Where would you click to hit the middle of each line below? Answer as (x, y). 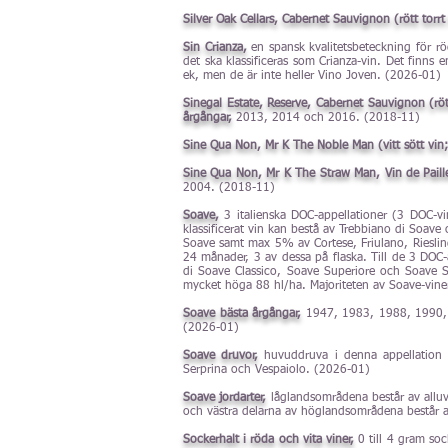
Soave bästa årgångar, (242, 314)
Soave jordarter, (225, 398)
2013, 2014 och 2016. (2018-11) (326, 118)
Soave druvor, (221, 356)
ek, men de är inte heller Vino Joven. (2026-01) (312, 76)
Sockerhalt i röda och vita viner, (271, 440)
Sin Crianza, (215, 48)
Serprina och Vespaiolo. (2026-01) (276, 370)
